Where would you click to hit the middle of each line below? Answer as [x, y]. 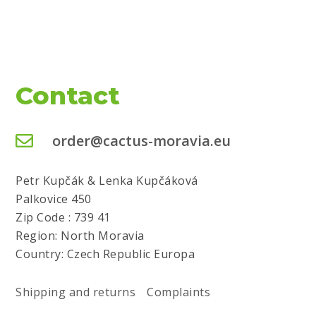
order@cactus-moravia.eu [141, 140]
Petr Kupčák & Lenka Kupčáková [107, 181]
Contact [68, 95]
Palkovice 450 [54, 199]
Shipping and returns [76, 292]
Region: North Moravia [80, 236]
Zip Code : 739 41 [63, 217]
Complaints [179, 292]
